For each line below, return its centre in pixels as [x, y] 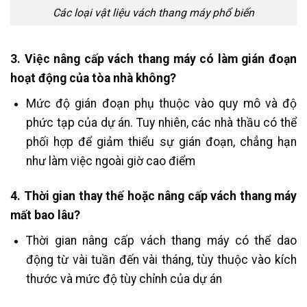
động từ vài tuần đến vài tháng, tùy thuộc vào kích [161, 259]
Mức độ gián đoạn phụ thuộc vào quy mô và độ [161, 103]
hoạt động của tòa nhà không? [93, 78]
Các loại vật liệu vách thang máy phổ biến [153, 12]
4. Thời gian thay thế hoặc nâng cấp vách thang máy [153, 196]
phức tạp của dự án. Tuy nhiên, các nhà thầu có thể [161, 122]
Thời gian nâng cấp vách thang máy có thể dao [161, 240]
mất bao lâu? [45, 215]
